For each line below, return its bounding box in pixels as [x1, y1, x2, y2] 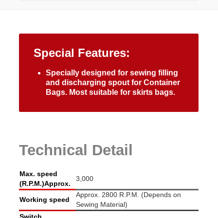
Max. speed [19, 170, 57, 178]
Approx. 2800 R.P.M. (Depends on [76, 191, 181, 199]
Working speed [19, 196, 70, 204]
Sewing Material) [76, 200, 127, 209]
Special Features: [34, 46, 130, 60]
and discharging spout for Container [46, 78, 180, 87]
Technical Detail [19, 142, 133, 159]
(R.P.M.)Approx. [19, 180, 71, 188]
